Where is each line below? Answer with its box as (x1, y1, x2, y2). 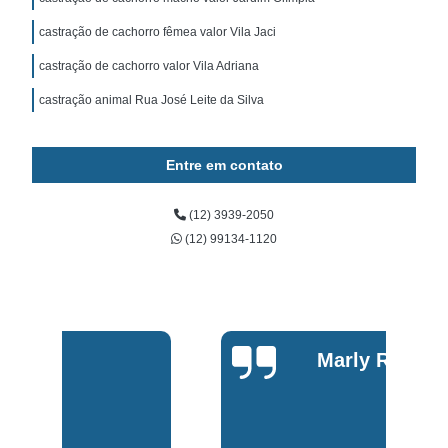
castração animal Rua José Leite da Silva (39, 92, 265, 107)
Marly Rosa (157, 349, 265, 372)
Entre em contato (165, 156, 283, 173)
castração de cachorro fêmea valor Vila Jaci (39, 24, 277, 39)
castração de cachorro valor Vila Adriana (39, 58, 260, 73)
